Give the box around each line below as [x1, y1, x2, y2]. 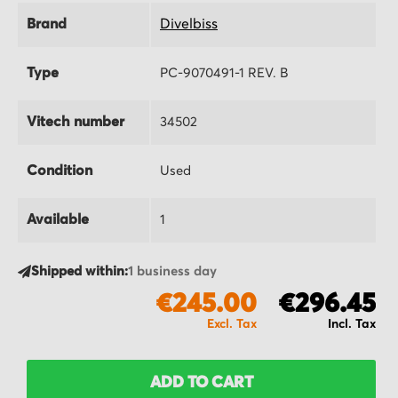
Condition [27, 163, 92, 179]
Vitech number [27, 115, 124, 130]
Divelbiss [160, 17, 218, 32]
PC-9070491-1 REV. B [160, 67, 289, 81]
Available [27, 212, 89, 227]
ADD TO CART [149, 374, 253, 391]
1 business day [128, 264, 217, 278]
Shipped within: [31, 264, 128, 278]
